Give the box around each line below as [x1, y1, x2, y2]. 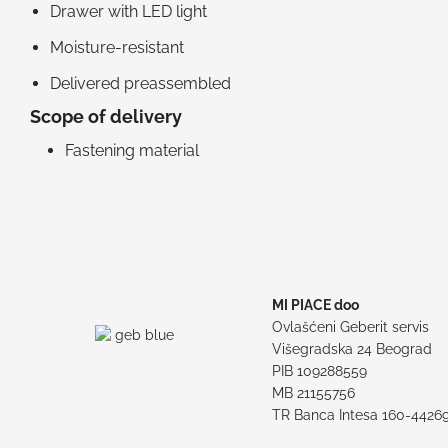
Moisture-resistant [50, 38, 184, 58]
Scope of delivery [30, 106, 182, 128]
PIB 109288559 [272, 362, 368, 379]
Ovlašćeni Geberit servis [272, 318, 430, 335]
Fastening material [65, 140, 199, 160]
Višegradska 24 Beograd [272, 340, 433, 357]
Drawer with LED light [50, 2, 207, 22]
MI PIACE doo [272, 296, 360, 313]
